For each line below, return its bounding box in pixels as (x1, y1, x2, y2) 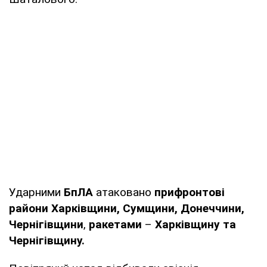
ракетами (89, 217, 145, 231)
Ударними (9, 185, 64, 199)
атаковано (96, 185, 154, 199)
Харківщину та (155, 217, 236, 231)
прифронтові (154, 185, 225, 199)
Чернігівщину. (9, 233, 85, 247)
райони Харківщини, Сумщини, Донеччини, (9, 201, 244, 215)
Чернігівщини (9, 217, 83, 231)
